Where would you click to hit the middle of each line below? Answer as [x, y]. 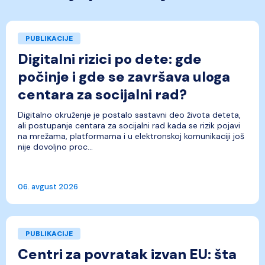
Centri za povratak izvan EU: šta [127, 254]
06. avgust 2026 [48, 187]
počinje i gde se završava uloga [124, 77]
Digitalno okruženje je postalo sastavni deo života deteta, [129, 115]
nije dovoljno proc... [55, 147]
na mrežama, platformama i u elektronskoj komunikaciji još [131, 136]
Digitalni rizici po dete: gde [110, 59]
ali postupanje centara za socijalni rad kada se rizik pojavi [129, 125]
